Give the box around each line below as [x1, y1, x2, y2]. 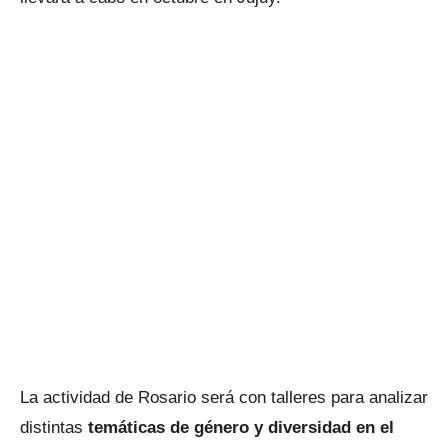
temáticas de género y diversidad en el [88, 418, 394, 437]
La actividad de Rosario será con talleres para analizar [20, 388, 428, 407]
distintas [20, 418, 88, 437]
